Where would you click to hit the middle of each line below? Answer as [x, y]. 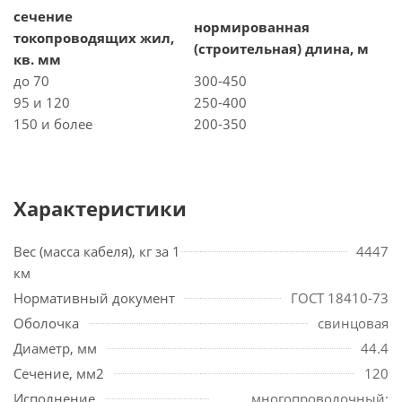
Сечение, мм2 [59, 373]
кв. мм [37, 59]
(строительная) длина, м [281, 48]
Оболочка [46, 323]
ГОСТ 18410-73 [340, 298]
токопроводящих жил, [94, 38]
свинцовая [353, 323]
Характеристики [100, 208]
